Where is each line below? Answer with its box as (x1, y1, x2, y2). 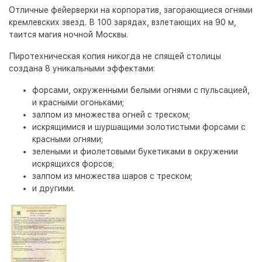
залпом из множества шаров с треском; (32, 171, 192, 181)
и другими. (32, 184, 75, 194)
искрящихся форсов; (32, 159, 114, 169)
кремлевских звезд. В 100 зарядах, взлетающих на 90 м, (9, 18, 236, 27)
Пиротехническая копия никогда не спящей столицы (9, 51, 221, 61)
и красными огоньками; (32, 98, 124, 108)
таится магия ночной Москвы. (9, 30, 128, 40)
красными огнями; (32, 135, 103, 144)
